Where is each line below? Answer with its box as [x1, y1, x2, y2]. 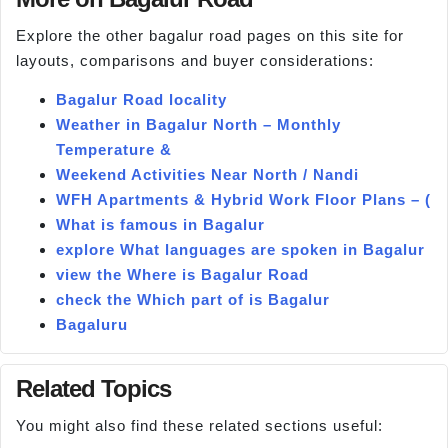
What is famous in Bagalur [56, 216, 265, 234]
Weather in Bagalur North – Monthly [56, 116, 341, 134]
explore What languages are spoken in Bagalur [56, 241, 425, 259]
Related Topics [16, 375, 171, 403]
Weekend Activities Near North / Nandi [56, 166, 359, 184]
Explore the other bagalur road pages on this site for [16, 26, 404, 44]
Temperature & [56, 141, 172, 159]
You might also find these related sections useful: [16, 417, 383, 435]
